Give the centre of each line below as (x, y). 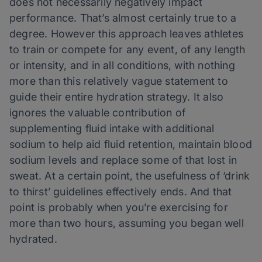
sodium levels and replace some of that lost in (123, 160)
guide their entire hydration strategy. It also (117, 97)
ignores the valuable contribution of (98, 113)
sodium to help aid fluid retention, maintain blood (131, 144)
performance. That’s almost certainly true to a (123, 18)
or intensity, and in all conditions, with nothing (122, 65)
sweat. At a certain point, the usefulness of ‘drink (130, 176)
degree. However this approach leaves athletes (127, 34)
